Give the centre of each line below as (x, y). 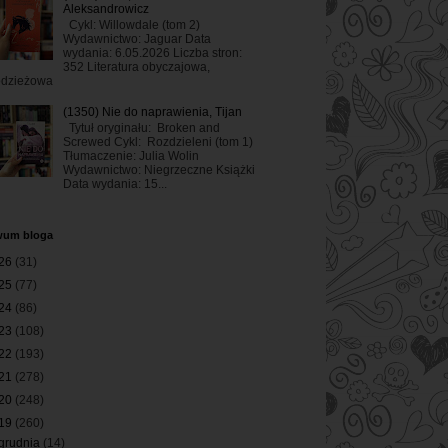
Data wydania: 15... (114, 184)
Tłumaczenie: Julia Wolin (130, 156)
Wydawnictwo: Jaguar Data (136, 38)
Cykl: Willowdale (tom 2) (131, 24)
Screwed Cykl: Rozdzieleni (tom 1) (157, 142)
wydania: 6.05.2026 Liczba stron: (152, 52)
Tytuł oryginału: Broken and (141, 128)
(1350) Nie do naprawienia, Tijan (152, 111)
